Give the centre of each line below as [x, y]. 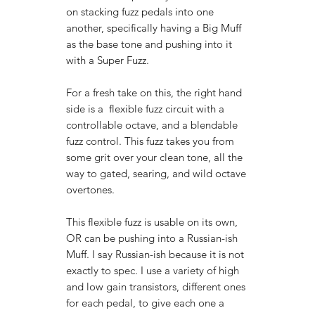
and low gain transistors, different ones [156, 286]
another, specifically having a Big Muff [154, 27]
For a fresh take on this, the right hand [154, 92]
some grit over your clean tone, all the [154, 157]
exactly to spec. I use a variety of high [153, 270]
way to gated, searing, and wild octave [156, 173]
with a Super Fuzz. [108, 60]
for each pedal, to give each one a [145, 302]
